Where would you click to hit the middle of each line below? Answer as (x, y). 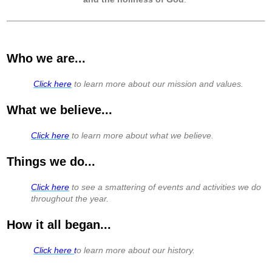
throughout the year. (70, 199)
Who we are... (46, 58)
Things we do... (51, 161)
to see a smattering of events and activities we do (167, 187)
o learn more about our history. (138, 250)
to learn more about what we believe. (143, 136)
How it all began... (59, 224)
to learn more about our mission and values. (159, 84)
